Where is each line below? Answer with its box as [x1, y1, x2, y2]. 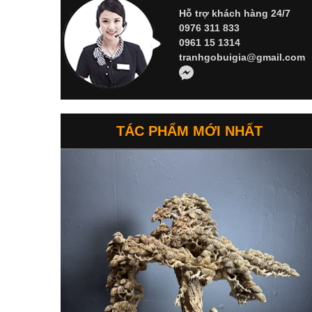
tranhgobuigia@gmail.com [178, 52, 305, 63]
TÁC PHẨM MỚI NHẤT [116, 123, 263, 139]
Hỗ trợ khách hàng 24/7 [178, 8, 290, 19]
